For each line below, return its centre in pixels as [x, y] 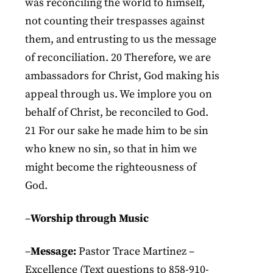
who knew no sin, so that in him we [111, 149]
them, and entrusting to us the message [121, 39]
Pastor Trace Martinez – [137, 251]
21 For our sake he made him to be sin [117, 131]
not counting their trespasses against [115, 21]
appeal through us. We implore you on [119, 94]
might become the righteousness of [111, 167]
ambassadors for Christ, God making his [122, 76]
